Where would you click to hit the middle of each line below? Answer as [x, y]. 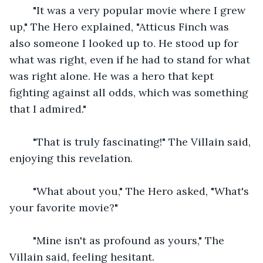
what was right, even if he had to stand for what [131, 59]
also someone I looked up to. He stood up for [125, 43]
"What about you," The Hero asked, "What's [136, 191]
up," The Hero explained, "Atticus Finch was [121, 26]
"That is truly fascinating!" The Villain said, [137, 141]
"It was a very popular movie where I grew [135, 10]
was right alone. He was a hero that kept [113, 76]
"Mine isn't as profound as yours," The [124, 240]
